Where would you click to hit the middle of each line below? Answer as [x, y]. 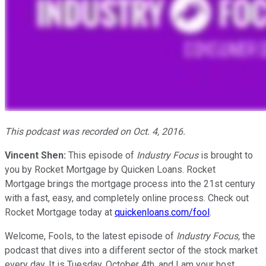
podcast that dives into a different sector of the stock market [131, 250]
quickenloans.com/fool [162, 212]
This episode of [100, 155]
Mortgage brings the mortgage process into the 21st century [130, 183]
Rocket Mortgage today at [60, 212]
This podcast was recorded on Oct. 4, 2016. [95, 131]
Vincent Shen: [35, 155]
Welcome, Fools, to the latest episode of [89, 236]
